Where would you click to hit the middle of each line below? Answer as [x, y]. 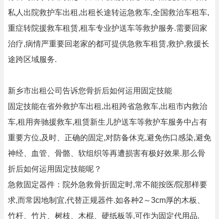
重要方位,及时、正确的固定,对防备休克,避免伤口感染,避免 [109, 138]
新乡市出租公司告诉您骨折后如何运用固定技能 [90, 91]
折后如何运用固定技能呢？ [55, 169]
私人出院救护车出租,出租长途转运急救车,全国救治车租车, [109, 12]
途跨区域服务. [32, 59]
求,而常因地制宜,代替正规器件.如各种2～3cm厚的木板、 [106, 200]
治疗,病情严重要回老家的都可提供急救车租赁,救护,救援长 [109, 44]
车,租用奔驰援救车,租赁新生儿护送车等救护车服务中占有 [108, 122]
